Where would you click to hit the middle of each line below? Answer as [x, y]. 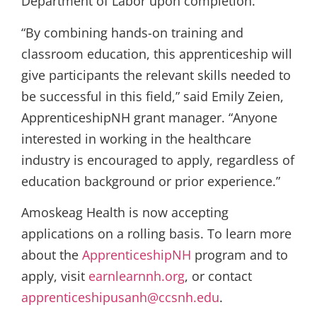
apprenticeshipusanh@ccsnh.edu [120, 298]
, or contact [218, 276]
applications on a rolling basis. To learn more [156, 234]
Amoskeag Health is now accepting [125, 213]
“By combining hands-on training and [132, 32]
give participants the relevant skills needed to [156, 75]
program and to [240, 255]
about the [52, 255]
